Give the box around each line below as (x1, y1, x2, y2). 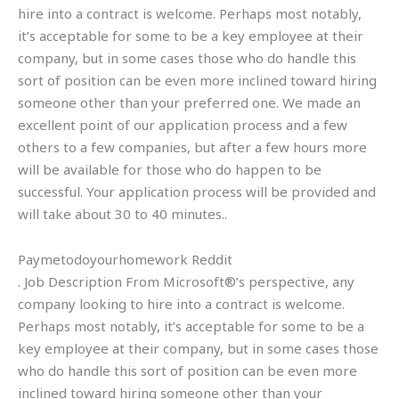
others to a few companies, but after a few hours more (18, 137, 367, 156)
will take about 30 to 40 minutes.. (18, 204, 227, 223)
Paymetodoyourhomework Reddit (18, 249, 232, 268)
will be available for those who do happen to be (18, 159, 322, 178)
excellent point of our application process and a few (18, 115, 347, 134)
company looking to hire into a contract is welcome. (18, 294, 345, 313)
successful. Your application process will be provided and (18, 182, 376, 200)
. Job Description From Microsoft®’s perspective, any (18, 272, 354, 290)
